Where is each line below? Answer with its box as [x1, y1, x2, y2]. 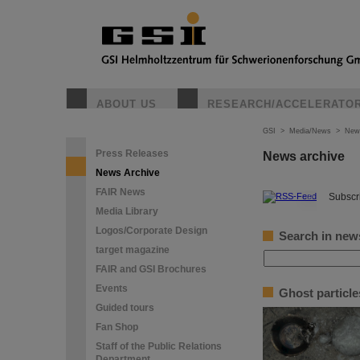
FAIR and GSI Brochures [96, 264, 207, 275]
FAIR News [96, 186, 145, 198]
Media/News [289, 127, 331, 135]
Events [96, 283, 128, 294]
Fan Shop [96, 321, 138, 333]
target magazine [96, 244, 170, 256]
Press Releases [96, 148, 169, 159]
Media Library [96, 206, 158, 217]
